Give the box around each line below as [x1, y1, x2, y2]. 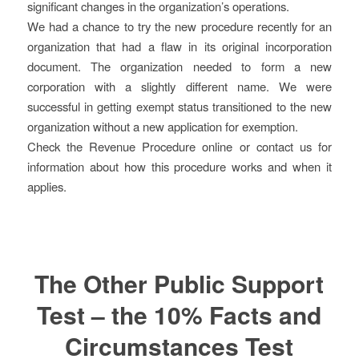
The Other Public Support [34, 265, 325, 301]
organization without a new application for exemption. [26, 117, 298, 135]
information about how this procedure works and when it [26, 157, 333, 175]
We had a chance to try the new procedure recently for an [26, 17, 333, 34]
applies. [26, 177, 67, 195]
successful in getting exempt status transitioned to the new [26, 97, 333, 115]
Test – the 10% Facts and [37, 296, 322, 332]
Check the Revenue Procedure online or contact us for [26, 137, 333, 155]
